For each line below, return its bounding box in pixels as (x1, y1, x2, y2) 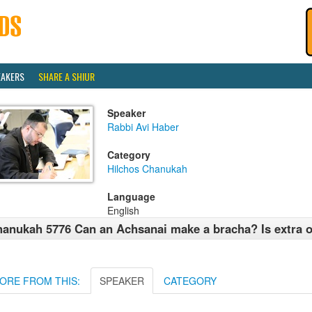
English (107, 203, 139, 217)
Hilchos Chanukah (107, 162, 187, 175)
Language (107, 189, 155, 203)
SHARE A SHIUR (38, 69, 95, 84)
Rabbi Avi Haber (107, 120, 179, 134)
